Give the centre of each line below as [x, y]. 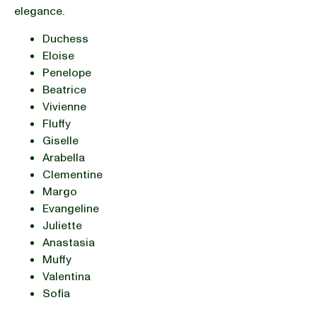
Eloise [58, 56]
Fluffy [57, 123]
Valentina [67, 276]
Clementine [73, 174]
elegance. [41, 11]
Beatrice [64, 90]
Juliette [62, 225]
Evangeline [71, 208]
